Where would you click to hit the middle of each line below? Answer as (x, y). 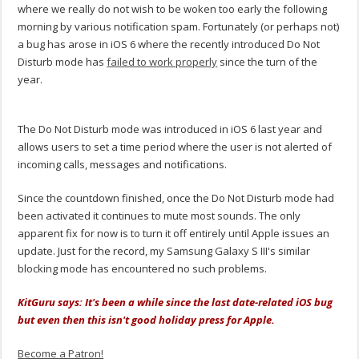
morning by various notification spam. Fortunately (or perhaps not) (179, 27)
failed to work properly (162, 62)
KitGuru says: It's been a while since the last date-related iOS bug (175, 303)
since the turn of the (268, 62)
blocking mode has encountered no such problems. (143, 269)
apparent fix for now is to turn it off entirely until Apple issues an (174, 234)
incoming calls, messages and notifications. (123, 165)
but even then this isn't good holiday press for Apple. (147, 320)
